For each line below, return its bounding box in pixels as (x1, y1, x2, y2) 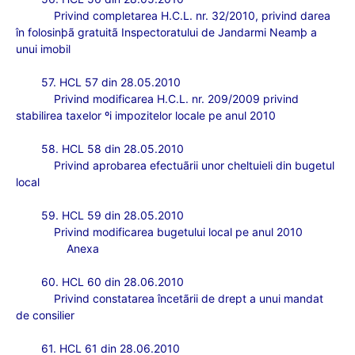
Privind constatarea (54, 292, 158, 305)
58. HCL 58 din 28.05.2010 (41, 142, 184, 155)
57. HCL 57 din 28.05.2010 (41, 75, 181, 89)
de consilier (16, 308, 74, 322)
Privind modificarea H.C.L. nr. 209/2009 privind (54, 92, 299, 105)
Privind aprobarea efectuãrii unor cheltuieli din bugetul (54, 158, 334, 172)
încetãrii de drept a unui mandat (158, 292, 323, 305)
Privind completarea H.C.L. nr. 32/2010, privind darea (54, 9, 330, 22)
